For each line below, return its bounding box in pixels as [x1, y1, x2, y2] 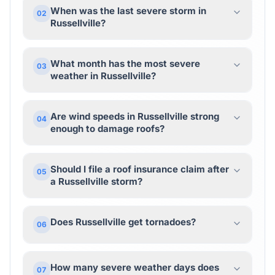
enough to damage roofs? [50, 123, 165, 134]
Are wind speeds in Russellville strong [50, 110, 219, 122]
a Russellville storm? [50, 176, 142, 187]
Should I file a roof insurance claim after [50, 163, 229, 175]
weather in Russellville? [50, 70, 156, 82]
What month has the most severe [50, 58, 200, 69]
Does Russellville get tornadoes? [50, 216, 196, 228]
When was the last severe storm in [50, 5, 206, 17]
